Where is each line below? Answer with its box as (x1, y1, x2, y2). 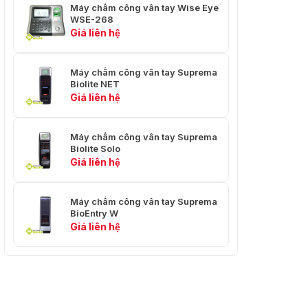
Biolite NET (70, 78, 120, 89)
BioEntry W (70, 207, 118, 219)
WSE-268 (70, 13, 113, 25)
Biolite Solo (70, 142, 120, 154)
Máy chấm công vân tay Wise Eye (70, 1, 219, 13)
